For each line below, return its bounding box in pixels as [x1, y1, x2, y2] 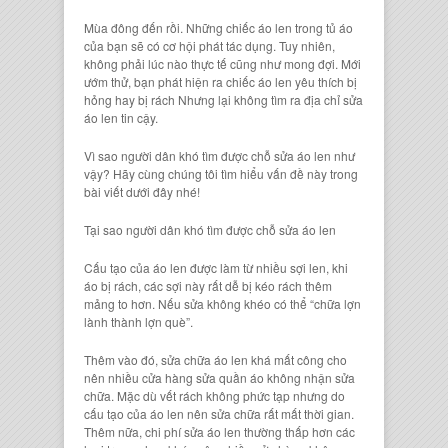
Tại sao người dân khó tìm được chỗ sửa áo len [84, 220, 336, 238]
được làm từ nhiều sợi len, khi [187, 258, 348, 276]
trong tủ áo [292, 18, 353, 36]
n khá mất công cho [241, 350, 347, 368]
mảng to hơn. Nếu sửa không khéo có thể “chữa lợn [84, 294, 361, 312]
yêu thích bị [295, 72, 357, 90]
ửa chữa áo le [167, 350, 241, 368]
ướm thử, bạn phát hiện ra [84, 72, 226, 90]
